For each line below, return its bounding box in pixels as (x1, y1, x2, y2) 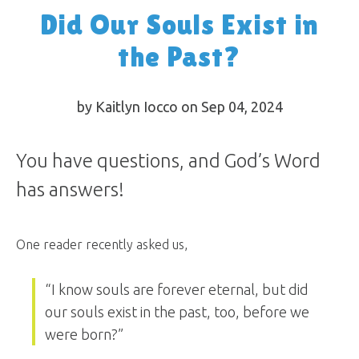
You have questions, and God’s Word (16, 150, 321, 171)
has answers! (16, 179, 124, 200)
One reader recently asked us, (16, 237, 188, 252)
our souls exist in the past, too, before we (45, 304, 309, 320)
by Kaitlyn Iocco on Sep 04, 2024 (76, 99, 283, 115)
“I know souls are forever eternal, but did (45, 281, 309, 297)
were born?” (45, 326, 123, 342)
